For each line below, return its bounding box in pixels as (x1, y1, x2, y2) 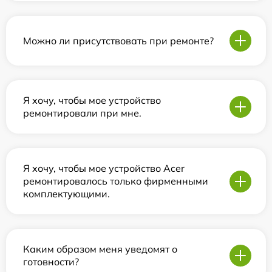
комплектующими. (23, 188, 110, 200)
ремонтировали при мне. (23, 107, 141, 119)
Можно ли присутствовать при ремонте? (23, 34, 214, 47)
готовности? (23, 256, 79, 268)
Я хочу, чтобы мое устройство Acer (23, 162, 185, 174)
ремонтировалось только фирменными (23, 175, 208, 187)
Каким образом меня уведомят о (23, 243, 177, 255)
